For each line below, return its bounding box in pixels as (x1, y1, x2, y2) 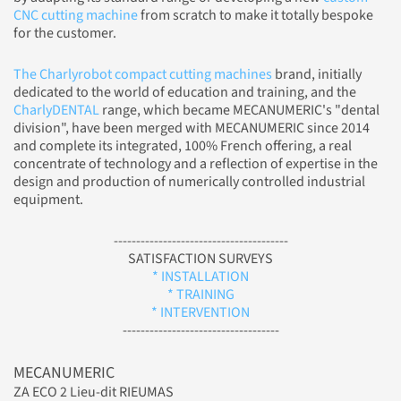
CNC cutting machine (13, 5, 138, 26)
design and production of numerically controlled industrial (13, 172, 365, 192)
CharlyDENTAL (13, 100, 102, 121)
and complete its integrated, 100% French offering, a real (13, 136, 352, 157)
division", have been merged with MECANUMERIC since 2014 (13, 118, 370, 139)
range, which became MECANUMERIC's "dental (102, 100, 380, 121)
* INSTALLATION (152, 267, 249, 287)
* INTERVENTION (151, 303, 250, 323)
